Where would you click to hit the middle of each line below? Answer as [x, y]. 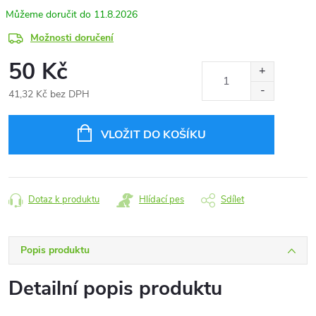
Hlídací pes [162, 200]
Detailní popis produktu [115, 288]
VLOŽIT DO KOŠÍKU [153, 135]
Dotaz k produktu [64, 200]
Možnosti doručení [72, 38]
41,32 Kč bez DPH [49, 94]
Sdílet [232, 200]
